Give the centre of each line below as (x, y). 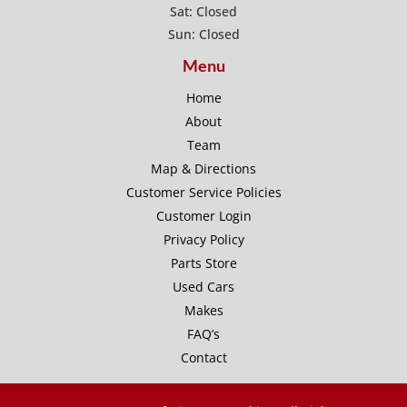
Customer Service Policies (203, 192)
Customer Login (203, 215)
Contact (203, 357)
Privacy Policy (203, 239)
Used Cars (203, 286)
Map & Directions (203, 168)
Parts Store (203, 263)
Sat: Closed (203, 11)
